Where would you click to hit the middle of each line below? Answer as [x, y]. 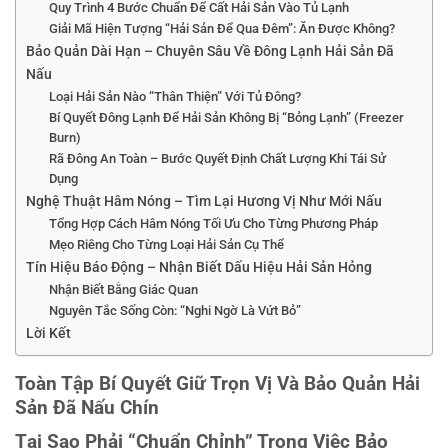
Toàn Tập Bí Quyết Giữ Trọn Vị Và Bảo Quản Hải [217, 384]
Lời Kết [48, 334]
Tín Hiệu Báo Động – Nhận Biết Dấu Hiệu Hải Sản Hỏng [199, 268]
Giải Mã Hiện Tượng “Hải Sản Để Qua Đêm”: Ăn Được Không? [221, 29]
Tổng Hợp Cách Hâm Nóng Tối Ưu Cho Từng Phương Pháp [213, 224]
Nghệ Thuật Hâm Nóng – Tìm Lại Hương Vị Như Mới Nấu [204, 202]
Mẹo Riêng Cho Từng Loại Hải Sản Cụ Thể [166, 245]
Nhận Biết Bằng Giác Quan [123, 290]
